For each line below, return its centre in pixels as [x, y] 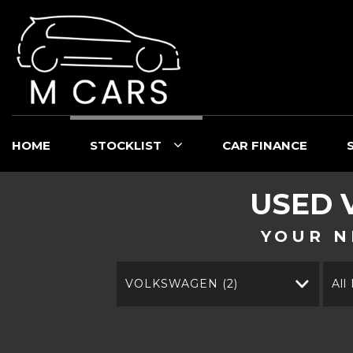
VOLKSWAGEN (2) [182, 284]
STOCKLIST [126, 145]
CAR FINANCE [265, 145]
